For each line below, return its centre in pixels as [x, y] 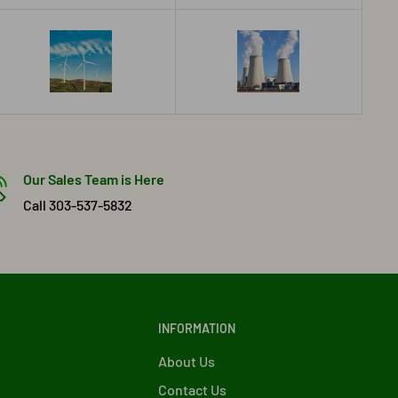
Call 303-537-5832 [77, 204]
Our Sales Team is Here [93, 179]
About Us [187, 361]
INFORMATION [197, 328]
